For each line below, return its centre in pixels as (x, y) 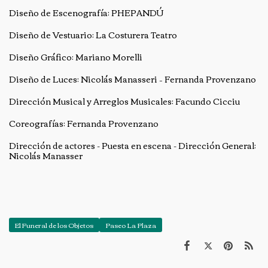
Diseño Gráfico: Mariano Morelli (76, 57)
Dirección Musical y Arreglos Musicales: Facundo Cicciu (124, 101)
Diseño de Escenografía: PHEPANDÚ (86, 12)
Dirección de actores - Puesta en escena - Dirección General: (133, 145)
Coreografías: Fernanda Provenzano (84, 123)
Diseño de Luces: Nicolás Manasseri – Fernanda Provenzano (133, 79)
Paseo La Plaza (131, 225)
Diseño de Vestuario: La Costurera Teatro (93, 34)
